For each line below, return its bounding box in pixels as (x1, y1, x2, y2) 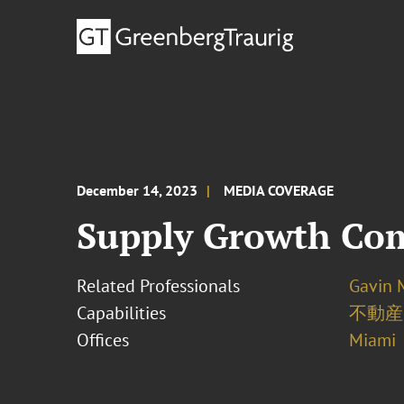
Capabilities (77, 301, 167, 325)
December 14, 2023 (77, 181, 198, 199)
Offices (77, 328, 130, 352)
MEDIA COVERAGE (224, 181, 335, 199)
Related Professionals (77, 274, 241, 298)
